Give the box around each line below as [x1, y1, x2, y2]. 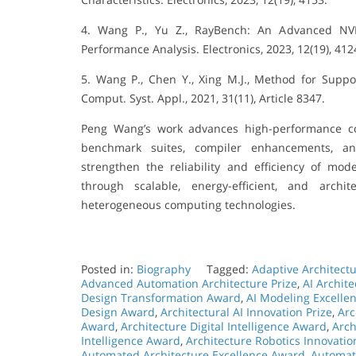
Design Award [81, 304, 155, 319]
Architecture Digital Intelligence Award [121, 318, 327, 334]
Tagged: [207, 261, 252, 277]
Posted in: [81, 261, 137, 277]
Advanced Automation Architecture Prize [81, 275, 297, 291]
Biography [137, 261, 191, 277]
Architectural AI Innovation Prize [161, 304, 332, 319]
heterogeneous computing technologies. [81, 196, 296, 212]
